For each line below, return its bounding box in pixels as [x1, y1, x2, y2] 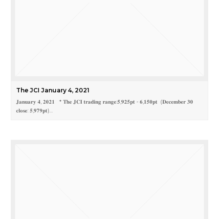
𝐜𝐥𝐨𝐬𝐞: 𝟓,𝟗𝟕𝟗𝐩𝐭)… [16, 107, 53, 114]
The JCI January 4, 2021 [16, 87, 90, 94]
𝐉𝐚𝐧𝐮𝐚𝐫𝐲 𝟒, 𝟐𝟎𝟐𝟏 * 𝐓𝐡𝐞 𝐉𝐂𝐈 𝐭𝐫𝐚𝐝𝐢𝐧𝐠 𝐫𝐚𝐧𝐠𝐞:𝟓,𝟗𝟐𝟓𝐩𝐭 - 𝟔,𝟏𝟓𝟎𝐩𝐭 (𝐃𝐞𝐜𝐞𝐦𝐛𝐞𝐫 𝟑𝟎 [16, 98, 194, 106]
